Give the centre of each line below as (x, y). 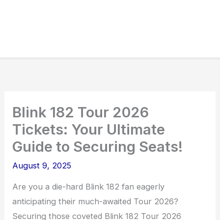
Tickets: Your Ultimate (89, 130)
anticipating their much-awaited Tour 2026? (96, 202)
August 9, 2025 (42, 166)
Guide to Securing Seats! (98, 147)
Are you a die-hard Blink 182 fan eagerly (89, 187)
